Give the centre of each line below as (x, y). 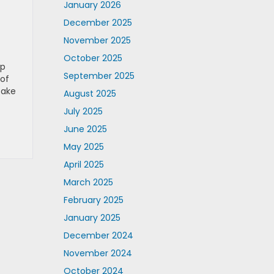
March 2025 (88, 182)
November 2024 (98, 253)
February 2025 (93, 200)
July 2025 (83, 111)
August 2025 (90, 94)
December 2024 (98, 235)
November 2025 (97, 40)
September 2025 (99, 76)
